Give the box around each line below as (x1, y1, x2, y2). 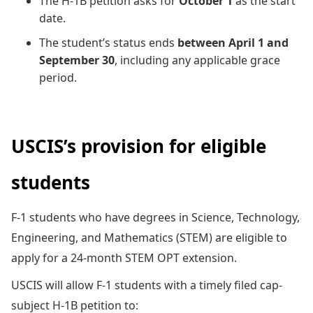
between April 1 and (177, 34, 289, 50)
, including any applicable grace (115, 52, 280, 68)
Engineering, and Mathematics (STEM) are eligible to (11, 229, 287, 245)
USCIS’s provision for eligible (11, 133, 266, 159)
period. (39, 69, 77, 85)
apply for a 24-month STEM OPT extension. (11, 249, 242, 265)
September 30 (39, 52, 115, 68)
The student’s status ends (39, 34, 177, 50)
